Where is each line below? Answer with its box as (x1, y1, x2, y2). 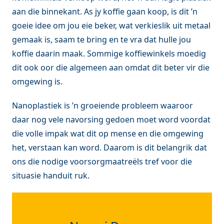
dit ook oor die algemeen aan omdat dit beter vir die (12, 61, 209, 73)
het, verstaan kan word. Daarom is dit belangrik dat (12, 141, 207, 153)
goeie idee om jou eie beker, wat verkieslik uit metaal (12, 19, 210, 31)
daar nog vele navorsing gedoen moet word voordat (12, 113, 210, 125)
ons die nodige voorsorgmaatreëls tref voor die (12, 155, 192, 167)
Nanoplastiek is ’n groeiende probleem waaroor (12, 99, 193, 111)
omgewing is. (12, 75, 62, 87)
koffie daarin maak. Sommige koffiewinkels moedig (12, 47, 206, 59)
